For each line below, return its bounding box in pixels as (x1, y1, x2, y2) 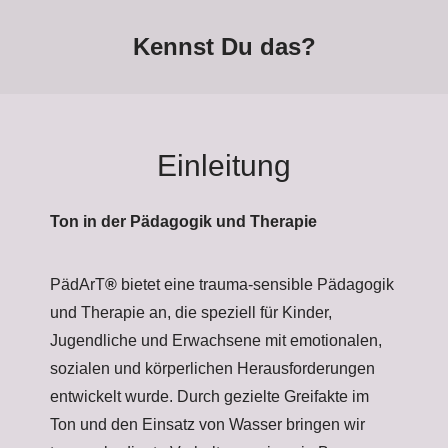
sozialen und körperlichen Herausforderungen (50, 360, 375, 377)
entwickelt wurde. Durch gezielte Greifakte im (50, 388, 369, 405)
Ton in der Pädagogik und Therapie (50, 213, 317, 230)
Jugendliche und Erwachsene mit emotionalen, (50, 332, 382, 349)
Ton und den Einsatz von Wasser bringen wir (50, 416, 365, 433)
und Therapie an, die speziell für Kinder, (50, 304, 332, 321)
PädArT (50, 276, 105, 293)
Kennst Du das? (132, 33, 316, 60)
